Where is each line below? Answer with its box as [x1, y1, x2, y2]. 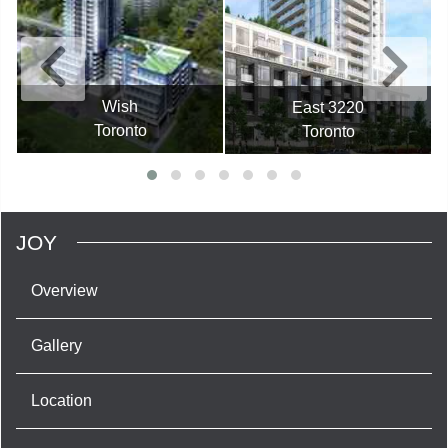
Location [31, 391, 92, 409]
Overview [31, 281, 98, 299]
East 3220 [292, 98, 364, 116]
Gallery [31, 336, 82, 354]
